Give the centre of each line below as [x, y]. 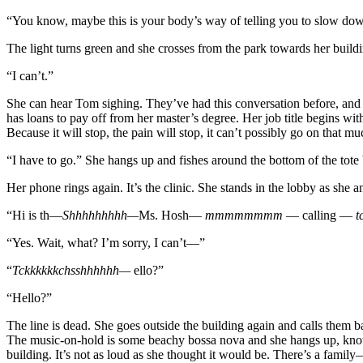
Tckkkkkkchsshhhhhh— [71, 270]
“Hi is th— [34, 215]
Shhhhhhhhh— [100, 215]
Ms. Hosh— [172, 215]
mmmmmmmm [246, 215]
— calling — [321, 215]
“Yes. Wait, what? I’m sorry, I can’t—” [106, 242]
